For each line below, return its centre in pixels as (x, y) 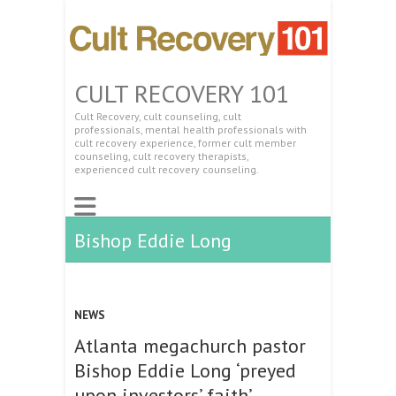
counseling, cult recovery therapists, (161, 156)
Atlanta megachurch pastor (190, 345)
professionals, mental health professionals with (190, 129)
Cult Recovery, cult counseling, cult (158, 116)
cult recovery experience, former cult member (185, 142)
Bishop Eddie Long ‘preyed (185, 370)
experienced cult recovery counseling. (167, 169)
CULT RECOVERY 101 (182, 93)
